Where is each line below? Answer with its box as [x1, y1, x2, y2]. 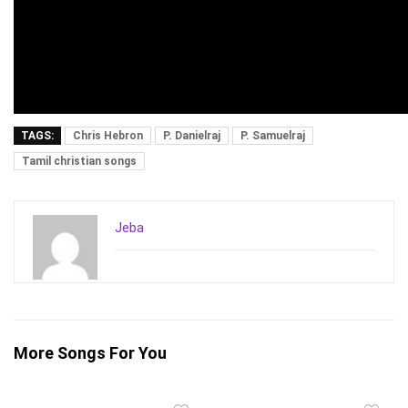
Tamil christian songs [22, 155, 137, 168]
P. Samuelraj [240, 129, 305, 143]
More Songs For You [14, 343, 167, 363]
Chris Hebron [73, 129, 143, 143]
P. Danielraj [163, 129, 220, 143]
